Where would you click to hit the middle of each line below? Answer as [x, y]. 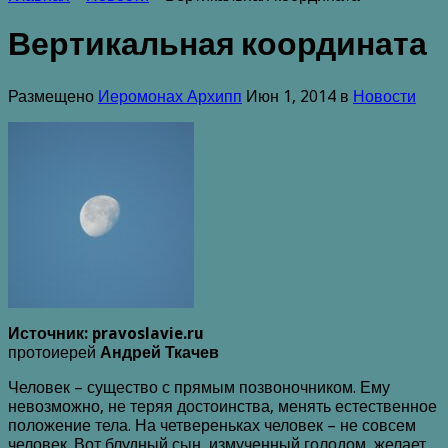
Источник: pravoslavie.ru [110, 333]
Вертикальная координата [217, 46]
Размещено [53, 96]
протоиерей [54, 352]
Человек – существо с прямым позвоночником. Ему [199, 387]
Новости [384, 96]
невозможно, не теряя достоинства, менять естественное [222, 406]
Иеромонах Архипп [170, 96]
